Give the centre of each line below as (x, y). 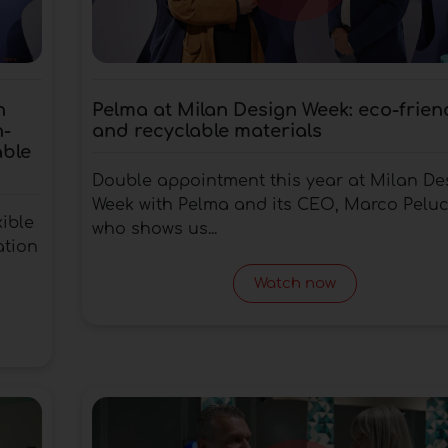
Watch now (295, 283)
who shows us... (154, 228)
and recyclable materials (206, 130)
